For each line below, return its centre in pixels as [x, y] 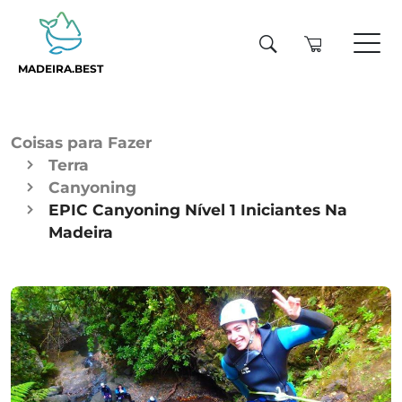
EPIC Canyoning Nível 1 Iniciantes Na [198, 210]
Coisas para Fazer [81, 142]
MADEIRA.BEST [61, 69]
